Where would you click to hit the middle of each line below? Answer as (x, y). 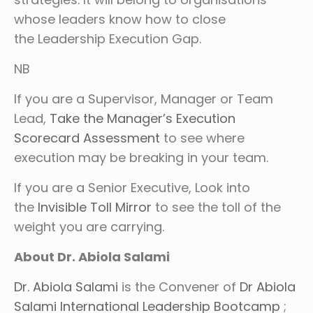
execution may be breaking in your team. (143, 157)
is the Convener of (179, 286)
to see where (202, 138)
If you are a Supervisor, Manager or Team (144, 99)
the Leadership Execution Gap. (108, 38)
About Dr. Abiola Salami (92, 256)
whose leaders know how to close (120, 19)
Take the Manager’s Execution (143, 118)
